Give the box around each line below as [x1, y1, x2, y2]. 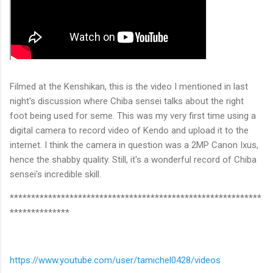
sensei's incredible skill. [10, 168, 104, 180]
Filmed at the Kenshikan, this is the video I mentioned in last [10, 80, 248, 92]
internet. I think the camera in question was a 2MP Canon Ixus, [10, 139, 258, 151]
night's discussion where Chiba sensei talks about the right [10, 95, 244, 107]
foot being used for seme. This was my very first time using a [10, 110, 256, 121]
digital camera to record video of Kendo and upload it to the [10, 124, 249, 136]
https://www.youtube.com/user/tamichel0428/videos [10, 254, 221, 266]
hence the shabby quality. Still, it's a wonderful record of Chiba [10, 154, 257, 165]
